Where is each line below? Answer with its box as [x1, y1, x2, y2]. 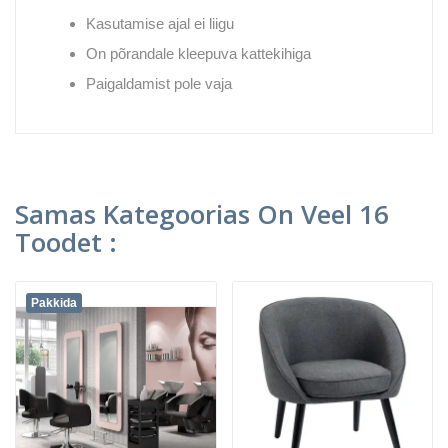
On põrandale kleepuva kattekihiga [86, 44, 311, 62]
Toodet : [15, 223, 117, 260]
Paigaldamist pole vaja [86, 74, 232, 92]
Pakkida [31, 295, 77, 310]
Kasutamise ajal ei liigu [86, 14, 234, 32]
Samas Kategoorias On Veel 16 [15, 195, 389, 232]
